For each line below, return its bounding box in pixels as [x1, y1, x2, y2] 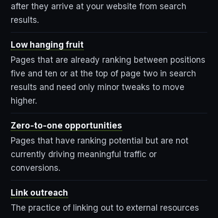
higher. [11, 95, 37, 106]
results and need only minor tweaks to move [11, 82, 184, 92]
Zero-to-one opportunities [11, 120, 122, 130]
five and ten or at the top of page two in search [11, 68, 196, 78]
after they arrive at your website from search [11, 1, 186, 11]
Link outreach [11, 187, 68, 198]
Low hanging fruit [11, 39, 84, 50]
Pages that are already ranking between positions [11, 54, 205, 65]
